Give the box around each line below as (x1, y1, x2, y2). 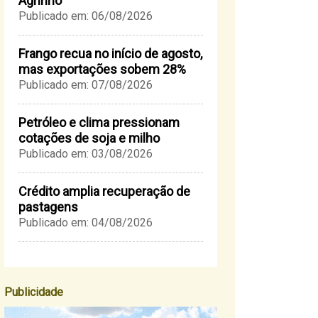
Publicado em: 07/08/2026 (18, 78, 153, 92)
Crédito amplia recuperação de (18, 184, 190, 199)
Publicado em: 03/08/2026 (18, 147, 153, 160)
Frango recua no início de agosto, (18, 46, 202, 61)
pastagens (18, 199, 78, 214)
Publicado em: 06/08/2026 (18, 9, 153, 23)
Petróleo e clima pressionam (18, 115, 180, 130)
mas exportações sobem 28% (18, 62, 186, 77)
